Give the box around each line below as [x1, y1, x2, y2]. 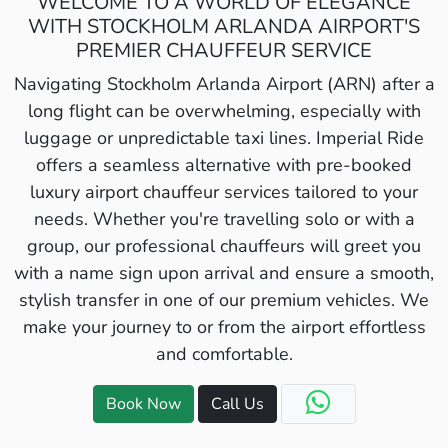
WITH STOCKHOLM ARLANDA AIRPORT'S [28, 12, 420, 40]
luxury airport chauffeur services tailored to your [30, 179, 418, 204]
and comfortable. [155, 341, 293, 366]
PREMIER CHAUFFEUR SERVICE [76, 36, 372, 64]
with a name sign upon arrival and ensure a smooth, [14, 260, 434, 285]
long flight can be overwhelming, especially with [27, 98, 421, 123]
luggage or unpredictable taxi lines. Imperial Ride [24, 125, 424, 150]
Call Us [210, 392, 264, 415]
